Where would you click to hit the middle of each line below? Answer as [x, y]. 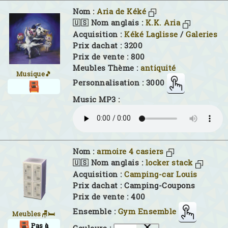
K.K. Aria [163, 23]
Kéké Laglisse [151, 34]
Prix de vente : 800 [109, 56]
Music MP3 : [96, 99]
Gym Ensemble [147, 211]
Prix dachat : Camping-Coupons [134, 185]
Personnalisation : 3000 [119, 82]
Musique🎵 [34, 74]
